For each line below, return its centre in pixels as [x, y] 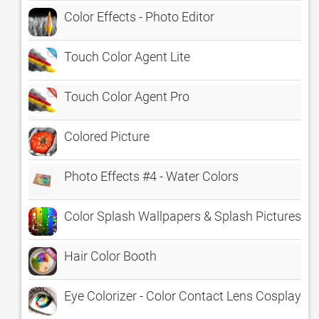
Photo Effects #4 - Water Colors [151, 176]
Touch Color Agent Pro [127, 96]
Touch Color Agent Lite [127, 57]
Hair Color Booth [110, 256]
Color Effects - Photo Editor [139, 17]
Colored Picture [107, 136]
